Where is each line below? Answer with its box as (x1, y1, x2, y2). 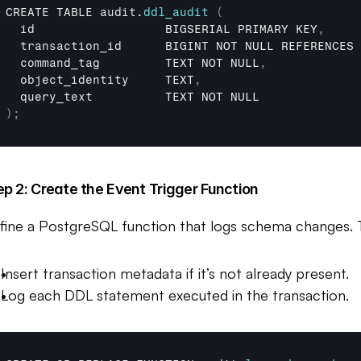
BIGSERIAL (165, 23, 238, 36)
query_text (20, 90, 165, 104)
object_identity (20, 73, 165, 87)
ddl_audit (143, 6, 209, 19)
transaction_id (20, 39, 165, 53)
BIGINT (165, 39, 216, 53)
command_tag (20, 56, 165, 70)
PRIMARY (238, 23, 296, 36)
